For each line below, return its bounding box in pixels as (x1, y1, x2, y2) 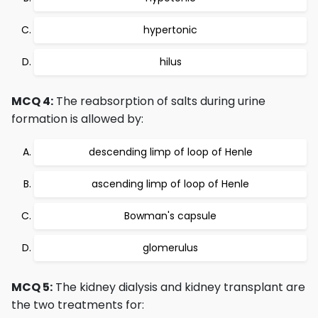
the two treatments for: (11, 297, 144, 313)
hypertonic (143, 23, 197, 37)
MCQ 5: (11, 279, 53, 295)
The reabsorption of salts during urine (53, 93, 265, 109)
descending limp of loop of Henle (88, 145, 253, 159)
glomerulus (143, 241, 198, 255)
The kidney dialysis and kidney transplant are (53, 279, 305, 295)
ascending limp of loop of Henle (92, 177, 249, 191)
